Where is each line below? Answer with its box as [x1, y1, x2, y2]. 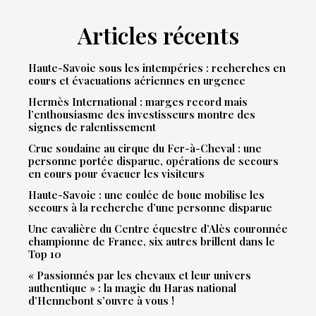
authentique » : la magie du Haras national [28, 281, 236, 296]
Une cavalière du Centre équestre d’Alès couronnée [28, 221, 288, 236]
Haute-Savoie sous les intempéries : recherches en [28, 61, 286, 75]
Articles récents [77, 20, 239, 51]
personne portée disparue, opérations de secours [28, 154, 279, 169]
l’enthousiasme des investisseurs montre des [28, 107, 255, 122]
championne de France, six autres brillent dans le [28, 234, 275, 249]
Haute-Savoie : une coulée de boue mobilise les [28, 188, 265, 202]
